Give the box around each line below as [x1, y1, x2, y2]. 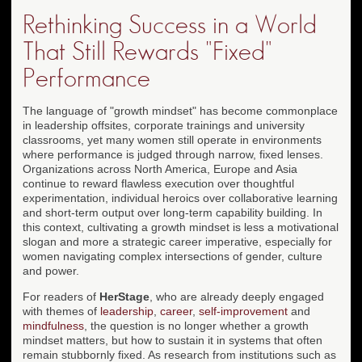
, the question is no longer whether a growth [84, 318, 309, 332]
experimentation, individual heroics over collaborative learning [23, 191, 338, 204]
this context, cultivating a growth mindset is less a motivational [23, 220, 339, 234]
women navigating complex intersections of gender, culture [23, 249, 322, 263]
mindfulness [23, 318, 84, 332]
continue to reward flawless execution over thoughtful [23, 176, 294, 190]
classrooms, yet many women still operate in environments [23, 133, 322, 146]
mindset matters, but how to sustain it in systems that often [23, 333, 322, 347]
